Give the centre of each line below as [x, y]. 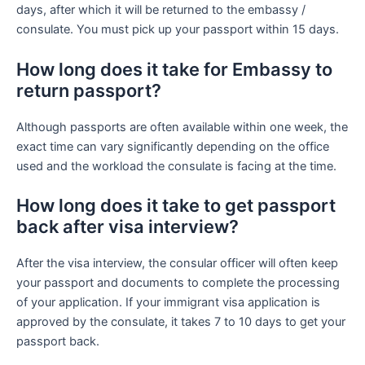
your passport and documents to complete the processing [178, 282]
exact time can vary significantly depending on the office [173, 146]
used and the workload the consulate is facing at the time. [176, 166]
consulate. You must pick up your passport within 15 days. [178, 30]
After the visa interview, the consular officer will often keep [177, 263]
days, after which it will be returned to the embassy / [161, 10]
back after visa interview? [128, 226]
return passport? [89, 90]
